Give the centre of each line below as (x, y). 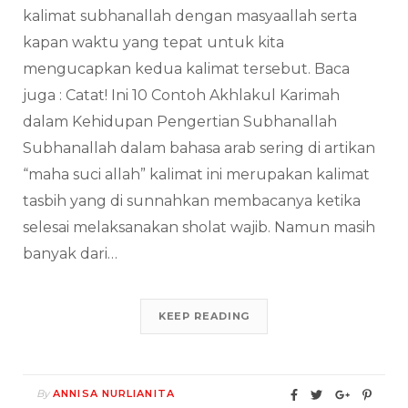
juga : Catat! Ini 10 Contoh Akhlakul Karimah (181, 96)
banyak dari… (70, 254)
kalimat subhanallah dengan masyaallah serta (190, 16)
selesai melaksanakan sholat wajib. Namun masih (199, 228)
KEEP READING (204, 316)
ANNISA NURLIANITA (114, 394)
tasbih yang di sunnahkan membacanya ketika (192, 201)
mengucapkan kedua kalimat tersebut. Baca (186, 69)
